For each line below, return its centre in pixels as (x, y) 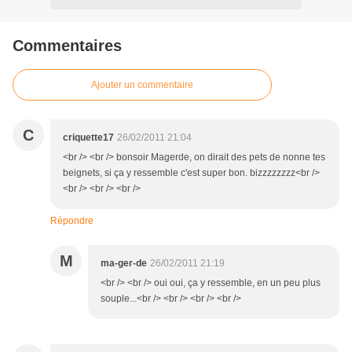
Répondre (72, 221)
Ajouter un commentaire (142, 85)
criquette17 (88, 138)
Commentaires (67, 46)
